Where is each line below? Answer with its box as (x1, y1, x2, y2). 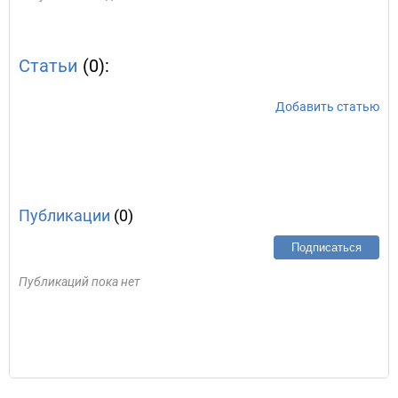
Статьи (19, 55, 78, 76)
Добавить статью (275, 99, 379, 114)
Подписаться (291, 241, 362, 254)
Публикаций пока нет (19, 275, 140, 289)
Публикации (19, 206, 110, 225)
